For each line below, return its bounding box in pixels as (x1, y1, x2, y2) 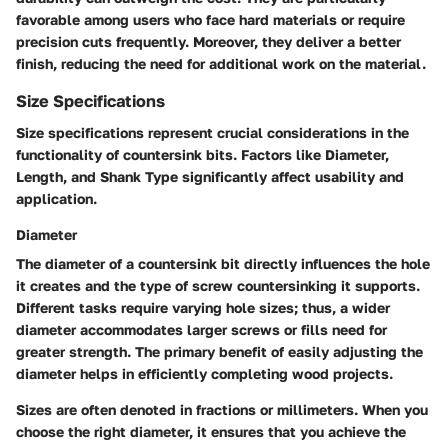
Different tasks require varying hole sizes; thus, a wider (16, 298, 390, 316)
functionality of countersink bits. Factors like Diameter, (16, 145, 389, 163)
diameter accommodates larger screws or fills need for (16, 320, 387, 338)
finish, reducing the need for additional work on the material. (16, 54, 426, 72)
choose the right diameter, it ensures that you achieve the (16, 422, 406, 440)
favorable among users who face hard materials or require (16, 10, 405, 28)
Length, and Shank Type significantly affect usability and (16, 167, 404, 185)
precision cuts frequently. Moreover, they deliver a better (16, 32, 401, 50)
